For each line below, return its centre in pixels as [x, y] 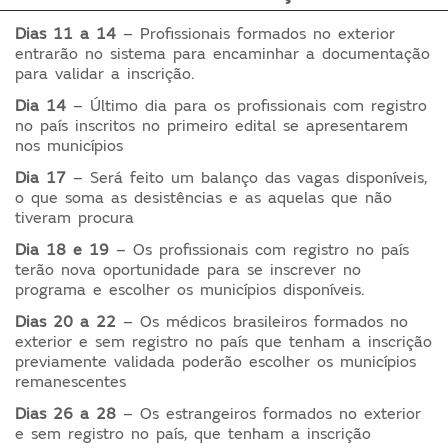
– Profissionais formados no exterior [256, 33]
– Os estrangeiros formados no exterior [269, 413]
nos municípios [69, 145]
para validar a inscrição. [105, 73]
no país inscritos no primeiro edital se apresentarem [212, 125]
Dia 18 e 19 [62, 249]
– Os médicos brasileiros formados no [262, 321]
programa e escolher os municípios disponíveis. [190, 289]
